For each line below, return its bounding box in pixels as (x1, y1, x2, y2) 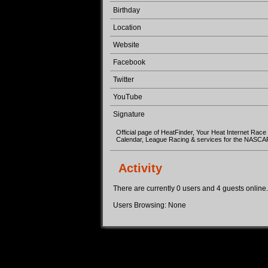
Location (113, 23, 141, 32)
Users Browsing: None (113, 201, 186, 209)
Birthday (113, 6, 140, 14)
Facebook (113, 58, 145, 66)
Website (113, 41, 139, 49)
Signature (113, 110, 145, 118)
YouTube (113, 93, 142, 101)
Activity (118, 162, 162, 175)
